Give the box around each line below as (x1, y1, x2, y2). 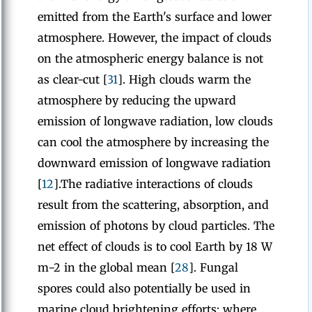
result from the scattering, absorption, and (38, 198, 269, 212)
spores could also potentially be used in (38, 281, 251, 295)
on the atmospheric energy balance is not (38, 52, 263, 65)
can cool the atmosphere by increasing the (38, 135, 269, 149)
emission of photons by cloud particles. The (38, 219, 274, 233)
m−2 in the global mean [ (38, 260, 175, 274)
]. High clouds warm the (118, 72, 251, 86)
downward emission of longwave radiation (38, 156, 271, 170)
